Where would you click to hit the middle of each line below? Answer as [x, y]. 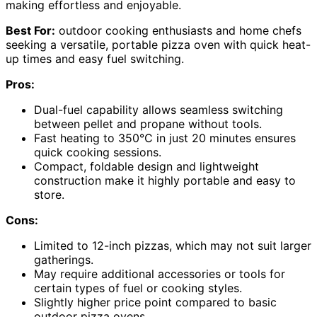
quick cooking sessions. [98, 152]
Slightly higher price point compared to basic [155, 302]
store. [49, 194]
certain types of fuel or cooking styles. [138, 288]
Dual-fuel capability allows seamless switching [158, 109]
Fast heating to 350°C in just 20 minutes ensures [165, 138]
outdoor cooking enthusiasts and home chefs [178, 30]
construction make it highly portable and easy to [165, 180]
